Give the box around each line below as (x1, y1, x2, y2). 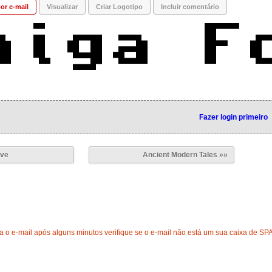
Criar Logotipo (96, 3, 143, 10)
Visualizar (47, 3, 78, 10)
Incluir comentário (161, 3, 219, 10)
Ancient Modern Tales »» (143, 151, 228, 159)
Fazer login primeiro (199, 113, 268, 121)
